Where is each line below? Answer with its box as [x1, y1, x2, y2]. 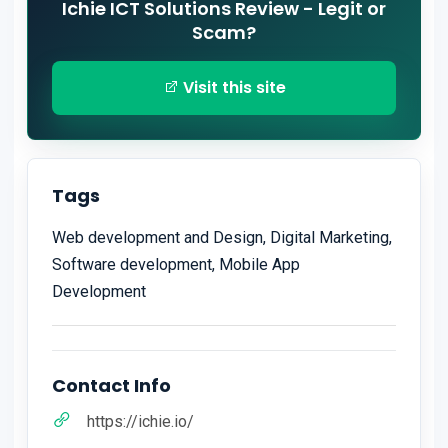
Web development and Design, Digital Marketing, [52, 228, 392, 248]
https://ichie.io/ [87, 412, 194, 432]
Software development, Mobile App [52, 255, 300, 275]
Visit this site [178, 76, 286, 100]
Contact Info [52, 373, 171, 399]
